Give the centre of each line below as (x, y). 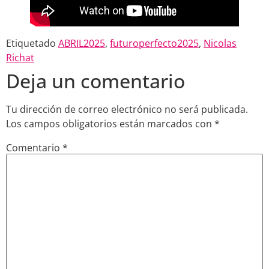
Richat (20, 57)
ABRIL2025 (82, 43)
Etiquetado (32, 43)
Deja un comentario (95, 80)
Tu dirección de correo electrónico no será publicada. (127, 109)
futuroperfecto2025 (154, 43)
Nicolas (220, 43)
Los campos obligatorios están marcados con (110, 123)
